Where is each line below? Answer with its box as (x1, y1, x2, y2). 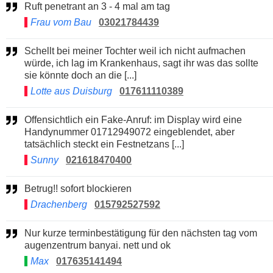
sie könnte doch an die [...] (24, 69, 136, 80)
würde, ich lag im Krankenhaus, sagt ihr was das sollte (24, 57, 258, 68)
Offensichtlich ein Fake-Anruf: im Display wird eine (24, 114, 32, 125)
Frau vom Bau (30, 16, 91, 27)
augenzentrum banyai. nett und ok (24, 239, 171, 250)
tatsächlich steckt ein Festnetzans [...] (24, 138, 184, 149)
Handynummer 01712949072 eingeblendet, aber (24, 126, 235, 137)
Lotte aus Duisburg (30, 85, 112, 96)
